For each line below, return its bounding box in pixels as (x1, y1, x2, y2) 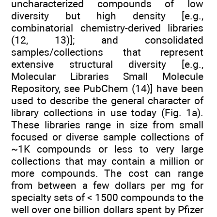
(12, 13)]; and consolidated (11, 33, 203, 46)
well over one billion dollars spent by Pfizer (11, 203, 203, 216)
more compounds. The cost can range (11, 167, 203, 179)
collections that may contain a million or (11, 155, 203, 167)
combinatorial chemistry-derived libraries (11, 21, 203, 34)
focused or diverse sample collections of (11, 130, 203, 143)
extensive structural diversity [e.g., (11, 58, 203, 70)
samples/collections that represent (11, 46, 203, 58)
